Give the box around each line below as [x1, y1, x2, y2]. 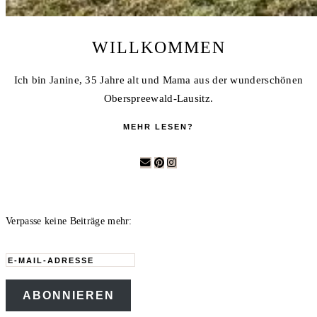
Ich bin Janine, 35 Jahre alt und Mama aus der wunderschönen [13, 74, 304, 86]
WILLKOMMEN [91, 38, 226, 57]
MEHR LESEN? [123, 122, 194, 131]
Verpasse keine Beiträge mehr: [6, 215, 132, 226]
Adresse [5, 290, 42, 302]
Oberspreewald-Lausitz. [103, 92, 214, 104]
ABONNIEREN [22, 288, 115, 301]
